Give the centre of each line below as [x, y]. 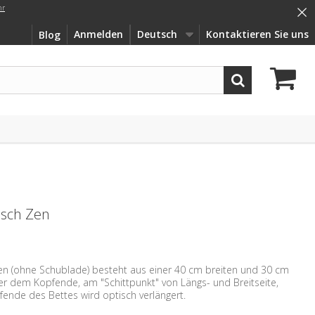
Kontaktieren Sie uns [257, 34]
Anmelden [98, 34]
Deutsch [157, 34]
